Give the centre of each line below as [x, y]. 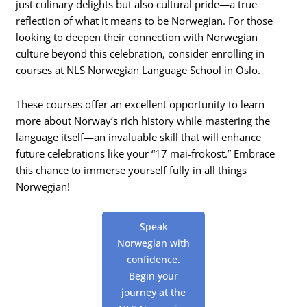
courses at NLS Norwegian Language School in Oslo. [138, 70]
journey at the [153, 293]
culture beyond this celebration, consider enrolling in [140, 53]
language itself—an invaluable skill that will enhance [139, 137]
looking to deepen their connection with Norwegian [137, 37]
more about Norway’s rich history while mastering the [143, 120]
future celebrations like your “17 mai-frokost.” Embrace [146, 153]
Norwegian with [153, 243]
